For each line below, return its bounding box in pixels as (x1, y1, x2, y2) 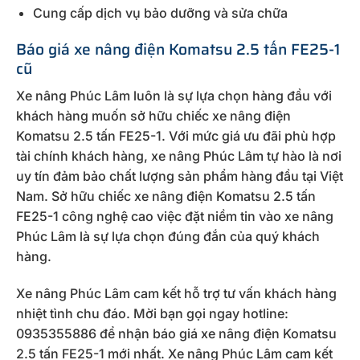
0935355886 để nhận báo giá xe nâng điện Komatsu (16, 325, 337, 342)
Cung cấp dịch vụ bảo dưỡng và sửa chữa (32, 4, 288, 21)
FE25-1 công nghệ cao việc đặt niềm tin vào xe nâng (16, 207, 333, 224)
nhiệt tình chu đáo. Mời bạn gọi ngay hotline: (16, 305, 288, 321)
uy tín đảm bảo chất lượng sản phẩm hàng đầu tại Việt (16, 167, 343, 184)
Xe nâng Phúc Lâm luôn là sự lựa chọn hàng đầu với (16, 87, 332, 104)
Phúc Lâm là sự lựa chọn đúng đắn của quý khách (16, 227, 320, 244)
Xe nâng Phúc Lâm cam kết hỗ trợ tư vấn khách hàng (16, 284, 337, 301)
